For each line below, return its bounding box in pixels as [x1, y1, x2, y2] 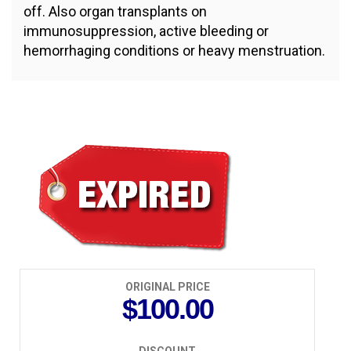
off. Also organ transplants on [24, 3, 207, 20]
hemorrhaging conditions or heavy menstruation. [24, 42, 325, 60]
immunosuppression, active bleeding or [24, 23, 269, 40]
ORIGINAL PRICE [125, 280, 210, 294]
